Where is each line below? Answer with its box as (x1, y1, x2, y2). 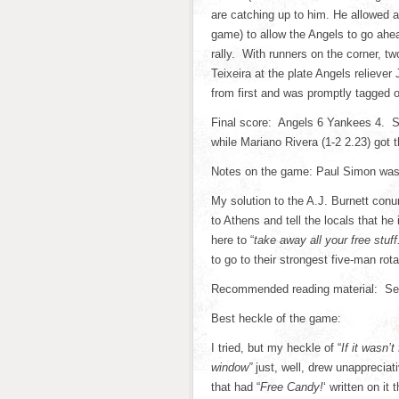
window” (211, 361, 252, 374)
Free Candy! (260, 380, 323, 394)
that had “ (211, 380, 260, 394)
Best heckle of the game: (211, 312, 341, 325)
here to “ (211, 233, 254, 247)
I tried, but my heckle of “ (211, 341, 341, 354)
